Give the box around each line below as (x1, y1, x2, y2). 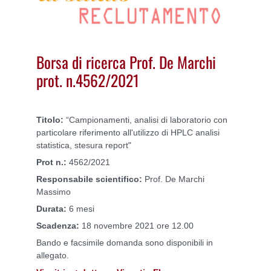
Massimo (36, 187, 71, 197)
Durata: (36, 204, 67, 214)
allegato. (36, 250, 69, 261)
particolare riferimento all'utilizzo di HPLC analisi (36, 128, 220, 138)
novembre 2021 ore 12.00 (91, 221, 194, 231)
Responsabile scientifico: (36, 174, 142, 184)
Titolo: (36, 115, 64, 125)
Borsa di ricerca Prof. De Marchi (36, 50, 216, 73)
